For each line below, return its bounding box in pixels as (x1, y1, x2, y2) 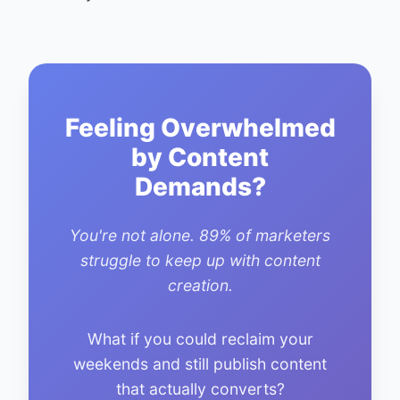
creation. (167, 276, 233, 295)
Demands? (134, 171, 266, 202)
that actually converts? (115, 379, 285, 398)
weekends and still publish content (73, 354, 327, 373)
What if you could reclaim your (87, 329, 313, 348)
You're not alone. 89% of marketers (70, 226, 330, 245)
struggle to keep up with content (79, 251, 321, 270)
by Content (131, 142, 269, 172)
